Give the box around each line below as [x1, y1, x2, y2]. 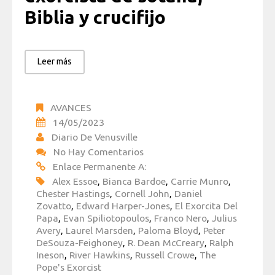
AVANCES [50, 102, 91, 114]
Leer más [37, 56, 72, 66]
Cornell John [115, 188, 169, 199]
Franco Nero [154, 212, 207, 224]
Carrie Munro [171, 176, 228, 187]
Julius [212, 212, 237, 224]
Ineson [36, 249, 64, 261]
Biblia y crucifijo [25, 6, 166, 28]
